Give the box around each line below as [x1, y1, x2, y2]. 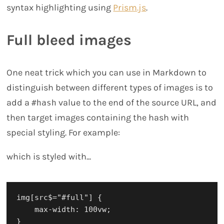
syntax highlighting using [6, 1, 113, 13]
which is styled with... [6, 150, 91, 162]
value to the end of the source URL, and [56, 96, 217, 108]
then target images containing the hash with [6, 111, 189, 123]
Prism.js [113, 1, 146, 13]
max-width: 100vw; [16, 205, 111, 214]
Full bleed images [6, 30, 132, 49]
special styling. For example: [6, 126, 120, 138]
